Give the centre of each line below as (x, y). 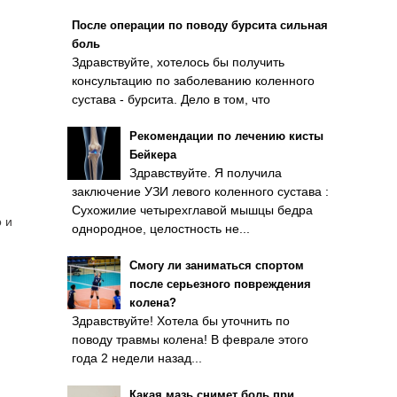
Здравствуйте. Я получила (206, 173)
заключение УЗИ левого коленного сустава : (200, 191)
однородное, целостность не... (161, 229)
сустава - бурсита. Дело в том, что (171, 99)
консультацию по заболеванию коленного (193, 81)
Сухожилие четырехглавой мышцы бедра (192, 210)
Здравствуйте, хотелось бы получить (178, 62)
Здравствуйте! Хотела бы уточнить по (181, 321)
